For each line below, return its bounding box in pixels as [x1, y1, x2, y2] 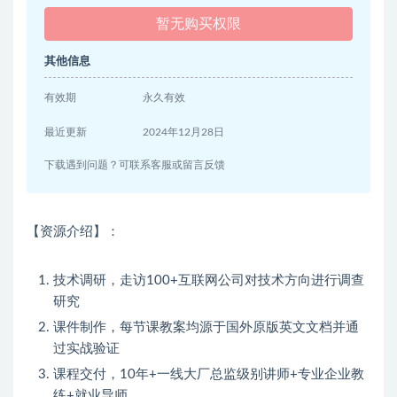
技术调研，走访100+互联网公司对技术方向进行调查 [53, 274, 364, 288]
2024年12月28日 [143, 127, 225, 138]
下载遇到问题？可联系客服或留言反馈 [44, 160, 225, 171]
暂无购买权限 [156, 17, 241, 32]
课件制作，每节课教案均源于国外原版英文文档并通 [53, 321, 359, 335]
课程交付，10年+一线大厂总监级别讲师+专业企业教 [53, 368, 364, 382]
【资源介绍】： [27, 225, 120, 239]
